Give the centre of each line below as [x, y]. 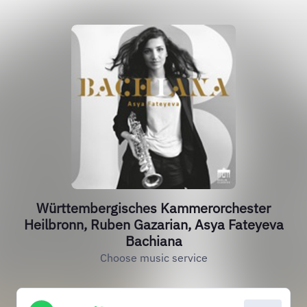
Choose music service [153, 258]
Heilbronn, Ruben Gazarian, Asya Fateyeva [153, 224]
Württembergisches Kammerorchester [153, 208]
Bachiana [153, 241]
